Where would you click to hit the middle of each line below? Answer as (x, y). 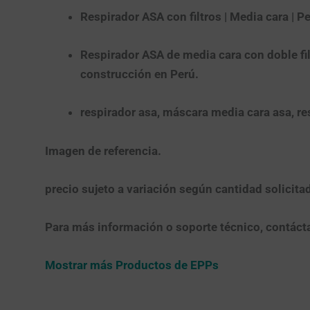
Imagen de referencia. (103, 151)
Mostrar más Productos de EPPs (131, 265)
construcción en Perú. (139, 74)
